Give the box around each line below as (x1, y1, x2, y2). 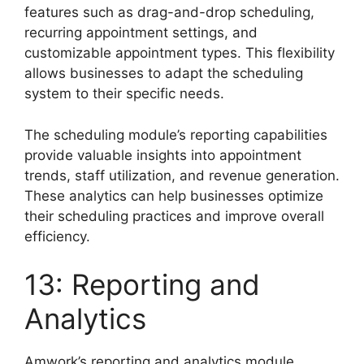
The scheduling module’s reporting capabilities (24, 126, 327, 143)
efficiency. (24, 227, 90, 245)
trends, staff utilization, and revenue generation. (24, 167, 340, 184)
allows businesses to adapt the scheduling (24, 65, 303, 82)
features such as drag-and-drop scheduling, (24, 4, 314, 21)
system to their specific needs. (24, 85, 224, 102)
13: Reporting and (24, 267, 260, 302)
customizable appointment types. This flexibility (24, 45, 335, 62)
